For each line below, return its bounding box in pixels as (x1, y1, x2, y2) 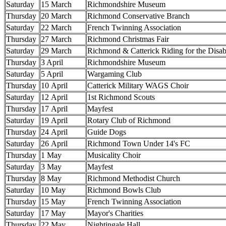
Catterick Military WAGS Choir (87, 81, 189, 90)
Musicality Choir (87, 150, 141, 159)
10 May (41, 185, 66, 194)
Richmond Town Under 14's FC (87, 139, 190, 148)
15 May (41, 197, 66, 206)
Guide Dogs (87, 127, 126, 136)
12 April (41, 92, 68, 101)
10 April (41, 81, 68, 90)
